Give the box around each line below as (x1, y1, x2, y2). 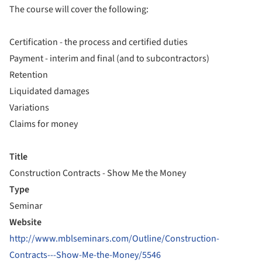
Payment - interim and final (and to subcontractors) (9, 52, 209, 65)
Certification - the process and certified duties (9, 36, 188, 49)
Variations (9, 101, 49, 114)
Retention (9, 68, 48, 81)
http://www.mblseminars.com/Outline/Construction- (9, 232, 219, 245)
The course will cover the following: (9, 3, 149, 16)
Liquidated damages (9, 85, 89, 98)
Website (9, 216, 42, 229)
